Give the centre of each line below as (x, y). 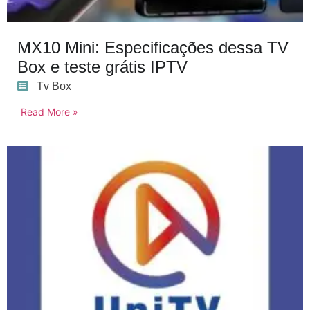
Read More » (49, 111)
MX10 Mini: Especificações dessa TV (153, 47)
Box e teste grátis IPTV (102, 66)
